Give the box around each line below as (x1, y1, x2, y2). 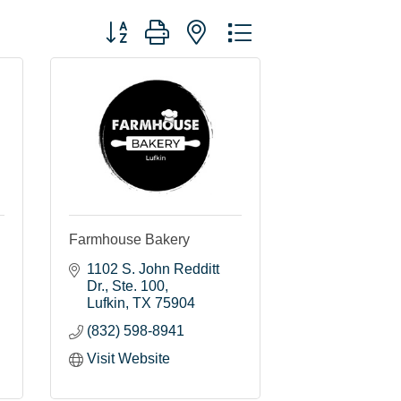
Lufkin (87, 294, 125, 311)
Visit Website (87, 350, 170, 366)
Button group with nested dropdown (96, 16, 320, 32)
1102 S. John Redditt (87, 260, 219, 277)
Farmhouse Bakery (69, 231, 190, 247)
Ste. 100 (112, 277, 165, 294)
